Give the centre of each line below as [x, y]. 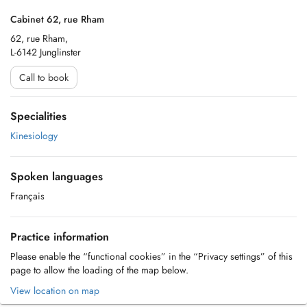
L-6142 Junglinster [46, 52]
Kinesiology [34, 136]
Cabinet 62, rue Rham [57, 19]
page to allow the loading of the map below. [99, 270]
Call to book [44, 77]
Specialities [38, 116]
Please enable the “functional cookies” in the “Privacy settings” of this [151, 256]
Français [27, 196]
